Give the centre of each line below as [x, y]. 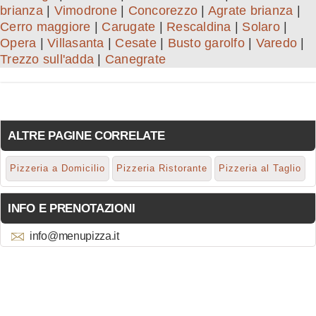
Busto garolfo [206, 43]
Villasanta [76, 43]
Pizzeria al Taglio [260, 169]
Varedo [276, 43]
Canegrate [135, 60]
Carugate [129, 27]
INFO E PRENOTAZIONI [72, 209]
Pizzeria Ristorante [162, 169]
